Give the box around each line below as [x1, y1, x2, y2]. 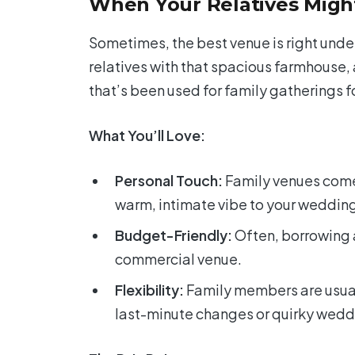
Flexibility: [115, 280, 184, 299]
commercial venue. [115, 249, 242, 268]
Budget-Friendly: [115, 225, 232, 244]
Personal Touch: [115, 170, 223, 189]
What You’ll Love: [89, 125, 205, 144]
